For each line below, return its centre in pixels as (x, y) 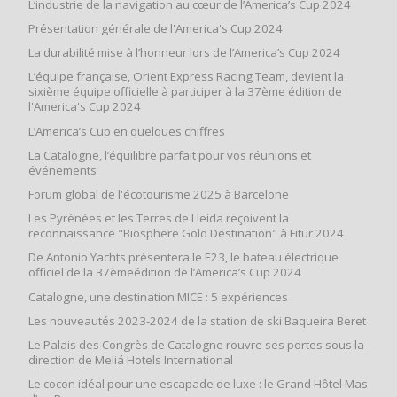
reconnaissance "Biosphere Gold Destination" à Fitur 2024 (186, 234)
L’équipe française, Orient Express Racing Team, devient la (186, 77)
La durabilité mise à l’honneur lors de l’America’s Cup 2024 (184, 53)
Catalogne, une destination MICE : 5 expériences (158, 296)
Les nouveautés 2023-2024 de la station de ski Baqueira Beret (197, 320)
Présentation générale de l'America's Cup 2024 (156, 29)
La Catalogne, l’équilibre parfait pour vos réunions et (170, 155)
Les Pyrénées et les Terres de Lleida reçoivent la (159, 218)
